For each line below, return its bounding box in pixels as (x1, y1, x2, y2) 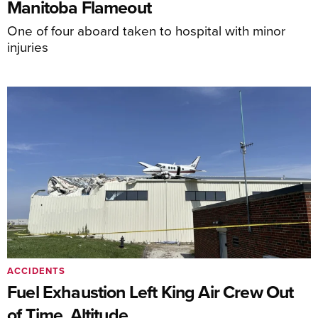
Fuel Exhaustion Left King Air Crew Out (7, 278, 294, 305)
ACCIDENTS (7, 263, 65, 278)
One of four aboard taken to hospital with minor (7, 21, 285, 40)
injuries (7, 37, 48, 56)
